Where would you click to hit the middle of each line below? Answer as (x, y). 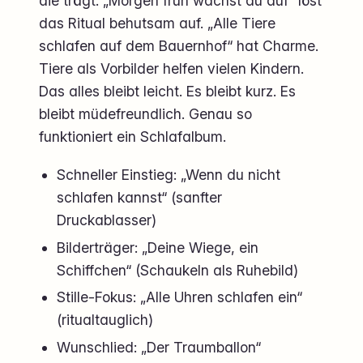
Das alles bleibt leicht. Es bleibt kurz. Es (167, 91)
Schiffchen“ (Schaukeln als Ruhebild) (178, 270)
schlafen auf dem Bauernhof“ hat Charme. (179, 45)
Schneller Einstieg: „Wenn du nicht (169, 175)
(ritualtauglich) (105, 320)
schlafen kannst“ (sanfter (140, 198)
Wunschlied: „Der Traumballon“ (159, 347)
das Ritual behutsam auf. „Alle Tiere (157, 23)
